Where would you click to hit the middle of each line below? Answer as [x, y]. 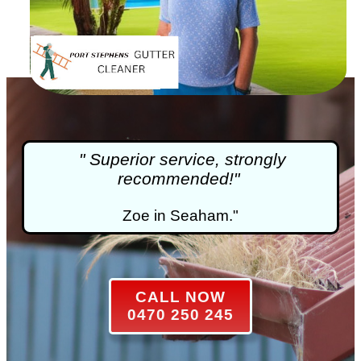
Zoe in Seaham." [180, 215]
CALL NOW [180, 297]
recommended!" [178, 179]
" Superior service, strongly [183, 160]
